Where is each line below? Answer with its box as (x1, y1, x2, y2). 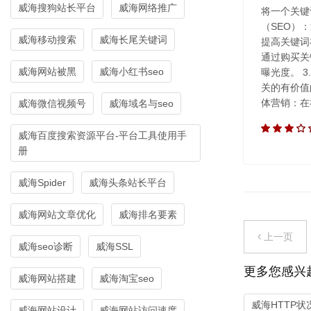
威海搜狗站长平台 (18, 2, 96, 14)
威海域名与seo (109, 98, 174, 110)
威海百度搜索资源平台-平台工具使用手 (18, 130, 187, 142)
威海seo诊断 (18, 241, 73, 253)
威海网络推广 (119, 2, 177, 14)
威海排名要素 (119, 209, 177, 221)
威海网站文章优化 (18, 209, 96, 221)
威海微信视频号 (18, 98, 86, 110)
